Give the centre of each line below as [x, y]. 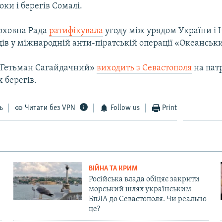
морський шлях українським [140, 189]
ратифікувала [76, 31]
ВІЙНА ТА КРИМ [113, 168]
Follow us [125, 108]
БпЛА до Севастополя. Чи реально [147, 199]
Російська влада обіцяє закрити [144, 179]
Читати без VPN [50, 108]
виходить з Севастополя [144, 68]
